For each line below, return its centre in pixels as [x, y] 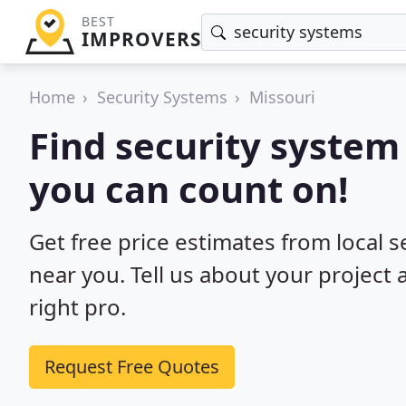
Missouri [282, 97]
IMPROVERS [141, 39]
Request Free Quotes [132, 367]
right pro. [77, 307]
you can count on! [188, 189]
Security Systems [162, 97]
